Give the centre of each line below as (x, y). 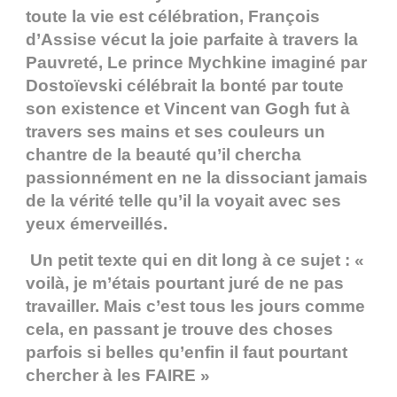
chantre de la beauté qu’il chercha (163, 155)
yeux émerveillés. (97, 224)
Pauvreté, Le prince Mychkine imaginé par (196, 63)
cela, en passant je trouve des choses (179, 330)
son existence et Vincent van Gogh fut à (188, 109)
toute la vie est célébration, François (173, 17)
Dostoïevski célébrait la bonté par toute (185, 86)
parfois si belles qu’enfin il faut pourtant (187, 353)
